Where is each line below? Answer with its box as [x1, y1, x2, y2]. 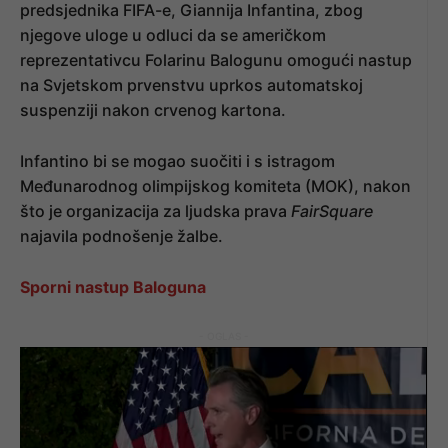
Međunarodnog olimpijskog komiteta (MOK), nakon [20, 175, 411, 196]
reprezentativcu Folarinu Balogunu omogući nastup [20, 49, 412, 70]
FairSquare [291, 200, 373, 221]
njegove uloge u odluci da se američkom [20, 24, 326, 45]
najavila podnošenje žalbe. [20, 225, 223, 246]
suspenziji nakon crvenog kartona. [20, 99, 286, 120]
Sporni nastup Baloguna [20, 276, 206, 297]
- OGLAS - [198, 329, 249, 342]
